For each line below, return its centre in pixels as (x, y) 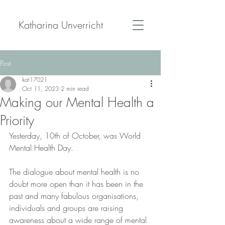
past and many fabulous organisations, (75, 196)
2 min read (75, 89)
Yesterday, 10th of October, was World (76, 136)
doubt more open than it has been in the (77, 184)
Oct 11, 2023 (40, 89)
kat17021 (35, 80)
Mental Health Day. (41, 148)
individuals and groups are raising (67, 208)
